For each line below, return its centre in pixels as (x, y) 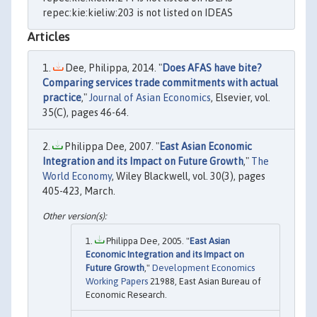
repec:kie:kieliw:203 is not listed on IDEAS (138, 12)
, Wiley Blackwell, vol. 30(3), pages (189, 176)
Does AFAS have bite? (212, 68)
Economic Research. (126, 295)
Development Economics (203, 268)
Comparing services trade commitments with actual (160, 82)
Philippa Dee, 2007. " (111, 146)
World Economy (77, 176)
